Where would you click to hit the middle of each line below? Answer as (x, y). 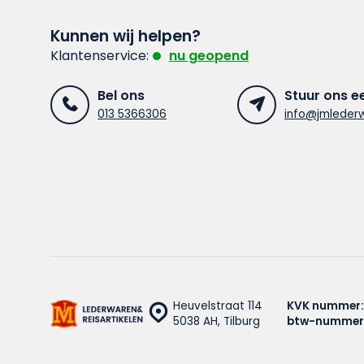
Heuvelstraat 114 (218, 305)
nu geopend (209, 55)
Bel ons (121, 95)
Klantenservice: (100, 55)
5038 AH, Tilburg (217, 321)
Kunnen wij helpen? (126, 36)
